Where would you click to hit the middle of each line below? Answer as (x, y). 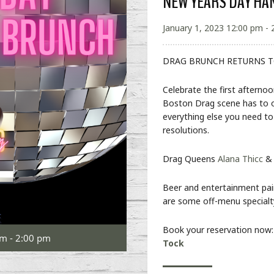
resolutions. (186, 130)
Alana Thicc (241, 159)
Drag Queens (191, 159)
